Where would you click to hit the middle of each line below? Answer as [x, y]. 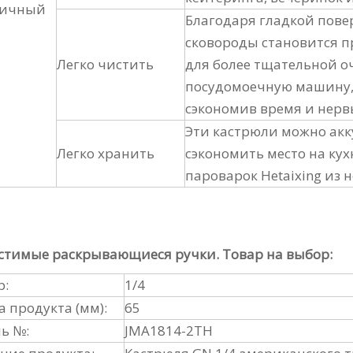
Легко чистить [105, 64]
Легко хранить [106, 153]
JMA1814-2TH [169, 331]
